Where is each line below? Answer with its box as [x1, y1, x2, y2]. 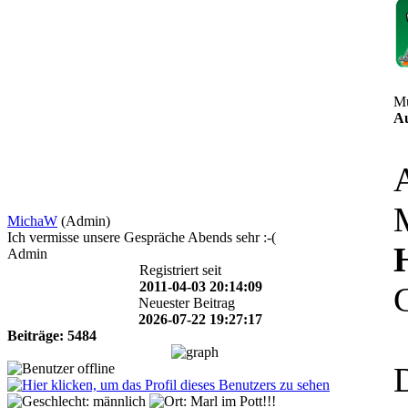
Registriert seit [138, 261, 221, 278]
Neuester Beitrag [138, 294, 235, 311]
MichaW [7, 212, 57, 229]
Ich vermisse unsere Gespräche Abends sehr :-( [7, 229, 276, 245]
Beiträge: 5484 [7, 327, 97, 343]
